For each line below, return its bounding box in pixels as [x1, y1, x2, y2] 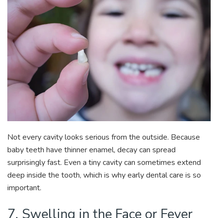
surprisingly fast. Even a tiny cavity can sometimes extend [7, 157, 201, 168]
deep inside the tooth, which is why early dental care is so [7, 170, 201, 181]
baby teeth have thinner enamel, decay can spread [7, 145, 176, 156]
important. [7, 182, 41, 194]
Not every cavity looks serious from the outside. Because [7, 132, 200, 143]
